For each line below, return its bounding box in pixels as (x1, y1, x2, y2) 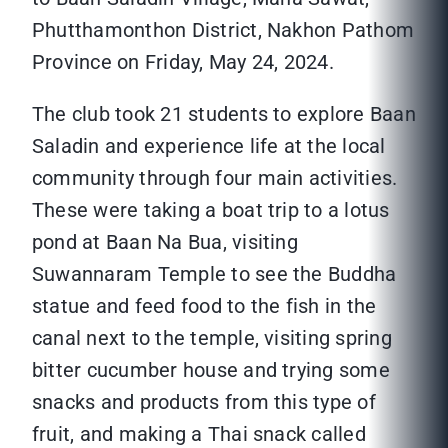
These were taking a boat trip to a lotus (32, 198, 390, 223)
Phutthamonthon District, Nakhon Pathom (32, 18, 415, 43)
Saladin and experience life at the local (32, 134, 386, 159)
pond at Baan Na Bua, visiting (32, 230, 298, 255)
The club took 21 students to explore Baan (32, 102, 416, 127)
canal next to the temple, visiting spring (32, 326, 392, 351)
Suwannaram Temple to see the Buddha (32, 262, 397, 287)
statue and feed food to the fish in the (32, 294, 377, 319)
